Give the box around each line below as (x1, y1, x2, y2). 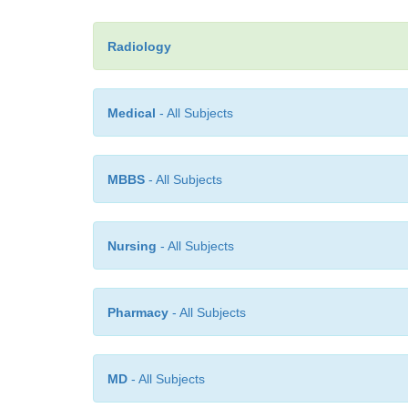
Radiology (107, 39, 171, 54)
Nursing (107, 239, 157, 253)
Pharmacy (107, 305, 168, 320)
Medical (107, 106, 156, 120)
